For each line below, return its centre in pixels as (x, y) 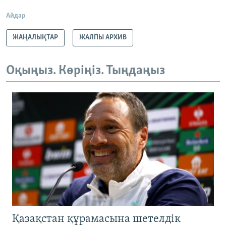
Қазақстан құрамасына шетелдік (96, 219)
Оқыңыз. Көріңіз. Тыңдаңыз (86, 71)
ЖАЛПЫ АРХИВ (103, 37)
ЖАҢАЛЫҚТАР (35, 37)
